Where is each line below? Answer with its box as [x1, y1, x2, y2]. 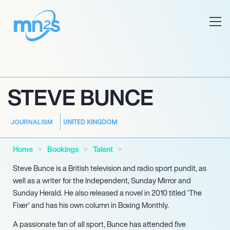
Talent [93, 144, 113, 155]
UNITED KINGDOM [63, 117, 117, 126]
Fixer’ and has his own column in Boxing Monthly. [13, 200, 169, 210]
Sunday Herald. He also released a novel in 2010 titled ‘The [13, 187, 202, 198]
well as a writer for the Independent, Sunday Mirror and [13, 175, 191, 186]
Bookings [47, 144, 79, 155]
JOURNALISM [11, 118, 53, 126]
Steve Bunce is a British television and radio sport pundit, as [13, 163, 206, 174]
